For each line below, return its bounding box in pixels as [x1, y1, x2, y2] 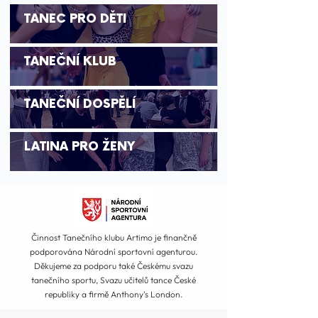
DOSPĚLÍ [83, 97, 136, 111]
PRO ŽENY [72, 140, 135, 154]
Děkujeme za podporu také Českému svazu [34, 261, 193, 271]
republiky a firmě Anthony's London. [45, 289, 182, 300]
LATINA [24, 140, 72, 154]
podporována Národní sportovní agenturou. [30, 246, 197, 257]
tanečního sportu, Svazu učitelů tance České [31, 275, 196, 285]
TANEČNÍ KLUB [24, 55, 116, 69]
